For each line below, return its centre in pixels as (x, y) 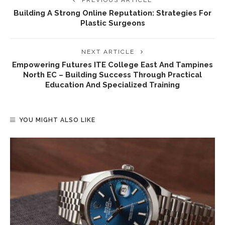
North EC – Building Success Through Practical (113, 75)
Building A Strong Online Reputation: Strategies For (113, 13)
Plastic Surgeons (113, 23)
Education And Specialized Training (113, 85)
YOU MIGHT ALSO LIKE (57, 120)
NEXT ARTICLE (108, 52)
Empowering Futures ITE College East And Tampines (113, 65)
